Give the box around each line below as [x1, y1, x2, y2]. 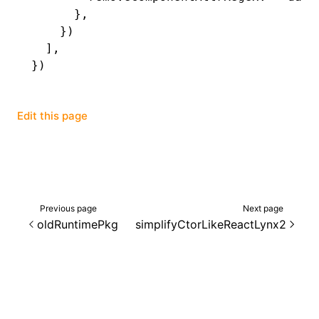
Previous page [40, 202, 97, 214]
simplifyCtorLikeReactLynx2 [135, 216, 286, 231]
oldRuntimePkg [37, 216, 118, 231]
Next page [243, 202, 283, 214]
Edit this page [17, 109, 88, 122]
